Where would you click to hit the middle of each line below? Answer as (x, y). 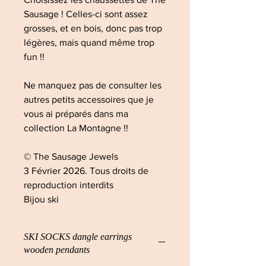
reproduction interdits (70, 185)
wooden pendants (57, 250)
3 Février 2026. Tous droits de (86, 171)
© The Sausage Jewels (72, 156)
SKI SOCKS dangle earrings (78, 237)
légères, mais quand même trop (89, 42)
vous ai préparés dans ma (76, 114)
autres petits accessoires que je (89, 99)
